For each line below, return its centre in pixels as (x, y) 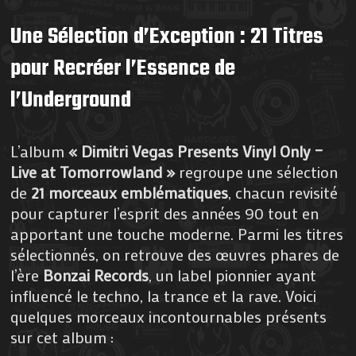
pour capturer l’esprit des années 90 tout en (165, 213)
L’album (40, 151)
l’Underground (71, 100)
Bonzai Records (96, 275)
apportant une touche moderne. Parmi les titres (177, 233)
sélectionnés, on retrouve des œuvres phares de (175, 254)
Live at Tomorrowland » (93, 171)
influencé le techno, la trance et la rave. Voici (164, 295)
